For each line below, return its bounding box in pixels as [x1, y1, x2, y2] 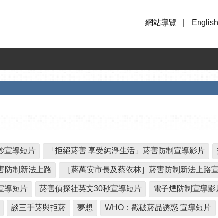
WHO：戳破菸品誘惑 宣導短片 [105, 203, 211, 212]
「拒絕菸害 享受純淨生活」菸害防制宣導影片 [47, 146, 205, 155]
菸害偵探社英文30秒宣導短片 [39, 184, 142, 193]
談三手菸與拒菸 [11, 203, 66, 212]
